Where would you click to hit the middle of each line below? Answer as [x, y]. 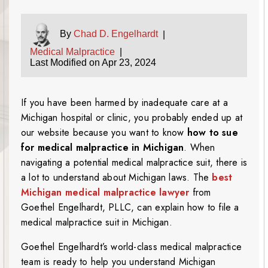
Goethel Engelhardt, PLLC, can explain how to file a [130, 208]
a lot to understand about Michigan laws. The [117, 178]
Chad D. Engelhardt [116, 34]
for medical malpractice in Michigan [103, 148]
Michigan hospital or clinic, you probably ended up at [132, 118]
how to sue [212, 133]
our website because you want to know [104, 133]
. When [200, 148]
